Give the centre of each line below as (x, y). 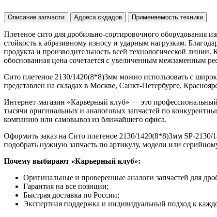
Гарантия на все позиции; (66, 186)
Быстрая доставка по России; (71, 195)
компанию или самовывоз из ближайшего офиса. (85, 119)
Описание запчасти (36, 17)
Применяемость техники (167, 17)
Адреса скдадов (98, 17)
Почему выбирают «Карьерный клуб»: (72, 161)
